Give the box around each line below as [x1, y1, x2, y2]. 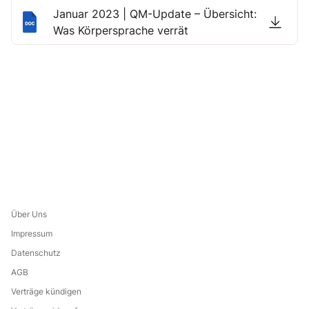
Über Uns [11, 209, 47, 219]
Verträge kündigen [11, 286, 81, 297]
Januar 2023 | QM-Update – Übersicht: [52, 7, 257, 21]
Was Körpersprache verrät [52, 23, 188, 37]
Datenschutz [11, 248, 61, 258]
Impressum [11, 228, 52, 239]
